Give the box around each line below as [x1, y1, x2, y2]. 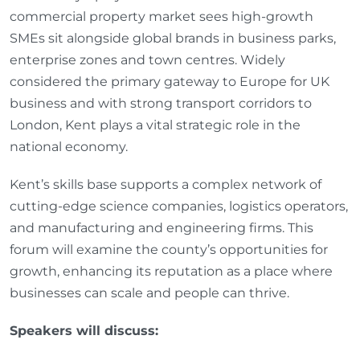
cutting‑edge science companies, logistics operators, [10, 198, 348, 214]
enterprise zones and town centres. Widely [10, 51, 285, 67]
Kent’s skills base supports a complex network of [10, 176, 321, 192]
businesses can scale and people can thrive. [10, 284, 289, 301]
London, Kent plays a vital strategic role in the [10, 117, 301, 133]
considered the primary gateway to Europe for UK [10, 73, 329, 89]
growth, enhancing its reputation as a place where [10, 263, 333, 279]
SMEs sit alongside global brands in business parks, [10, 30, 336, 46]
